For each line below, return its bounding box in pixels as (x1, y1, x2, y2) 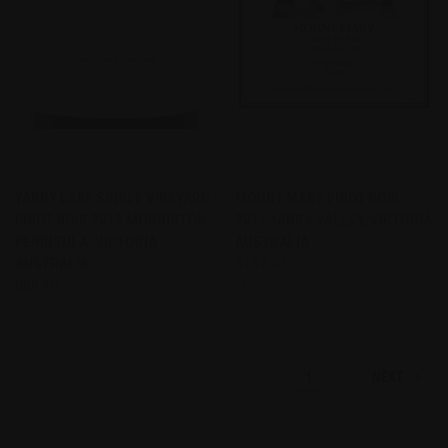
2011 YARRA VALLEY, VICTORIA (234, 210, 432, 229)
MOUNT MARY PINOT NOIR (234, 188, 400, 207)
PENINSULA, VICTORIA (15, 232, 157, 251)
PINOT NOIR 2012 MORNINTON (15, 210, 206, 229)
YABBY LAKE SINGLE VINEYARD (15, 188, 210, 207)
